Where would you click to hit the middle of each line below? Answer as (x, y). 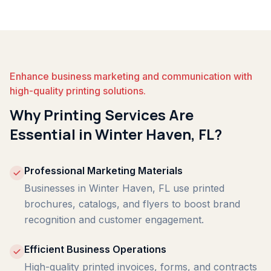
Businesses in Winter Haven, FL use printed (124, 188)
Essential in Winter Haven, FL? (116, 134)
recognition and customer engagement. (114, 220)
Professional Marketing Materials (103, 171)
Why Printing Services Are (102, 115)
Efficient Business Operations (95, 249)
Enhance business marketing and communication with (131, 76)
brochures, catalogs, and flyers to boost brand (132, 204)
